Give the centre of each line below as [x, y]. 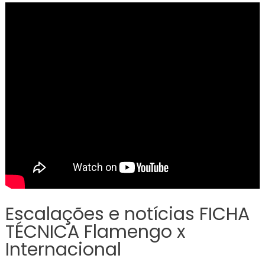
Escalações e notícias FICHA [127, 214]
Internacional [63, 250]
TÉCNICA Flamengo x [95, 232]
